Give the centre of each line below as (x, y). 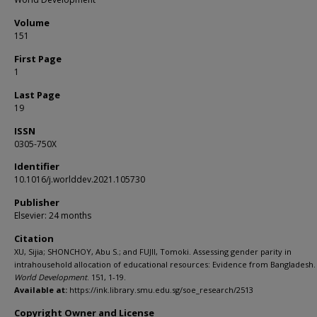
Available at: (41, 290)
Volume (32, 23)
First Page (38, 59)
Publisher (37, 202)
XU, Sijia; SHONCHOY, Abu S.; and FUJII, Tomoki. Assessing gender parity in (153, 252)
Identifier (37, 166)
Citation (34, 238)
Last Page (37, 95)
